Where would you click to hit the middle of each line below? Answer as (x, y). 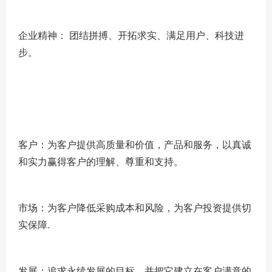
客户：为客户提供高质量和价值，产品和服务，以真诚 (135, 144)
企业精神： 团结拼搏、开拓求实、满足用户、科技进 (131, 35)
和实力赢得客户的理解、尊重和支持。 (101, 161)
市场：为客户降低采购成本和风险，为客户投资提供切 (135, 207)
